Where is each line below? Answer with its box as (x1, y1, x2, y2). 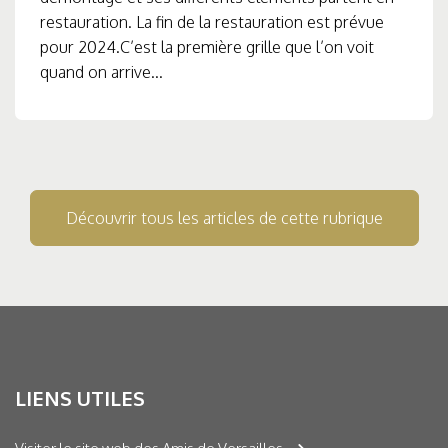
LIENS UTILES (15, 385, 145, 412)
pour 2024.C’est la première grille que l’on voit (40, 37, 374, 58)
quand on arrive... (40, 62, 163, 83)
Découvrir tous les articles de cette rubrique (65, 208, 383, 229)
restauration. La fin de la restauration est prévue (40, 12, 384, 33)
